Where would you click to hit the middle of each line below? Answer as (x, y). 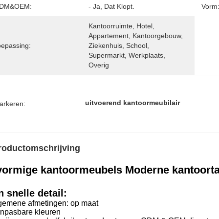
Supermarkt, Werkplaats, (127, 55)
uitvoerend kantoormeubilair (133, 103)
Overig (99, 65)
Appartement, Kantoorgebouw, (136, 36)
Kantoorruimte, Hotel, (121, 26)
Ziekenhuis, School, (119, 45)
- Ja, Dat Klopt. (111, 6)
